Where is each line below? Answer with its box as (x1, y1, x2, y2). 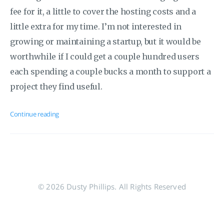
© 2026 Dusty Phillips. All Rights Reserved (38, 181, 186, 191)
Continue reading (10, 109, 59, 118)
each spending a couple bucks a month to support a (10, 66, 211, 76)
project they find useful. (10, 81, 102, 91)
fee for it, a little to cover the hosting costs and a (10, 6, 196, 16)
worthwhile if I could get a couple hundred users (10, 51, 199, 61)
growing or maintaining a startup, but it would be (10, 36, 201, 46)
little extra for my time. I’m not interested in (10, 21, 181, 31)
